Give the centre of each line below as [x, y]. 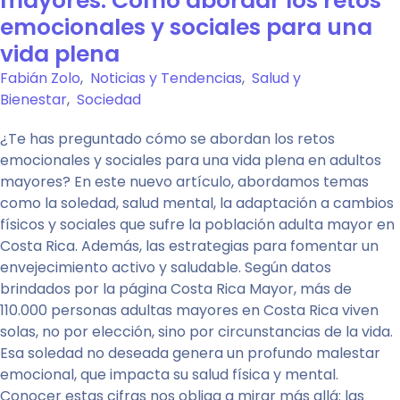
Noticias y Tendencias [166, 78]
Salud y [276, 78]
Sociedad [109, 99]
